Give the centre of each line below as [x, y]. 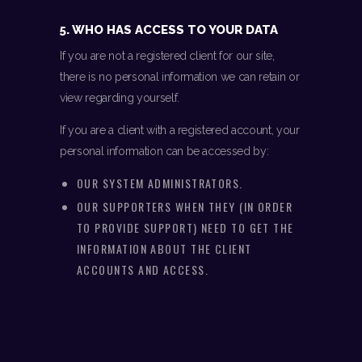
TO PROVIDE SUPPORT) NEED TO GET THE [185, 228]
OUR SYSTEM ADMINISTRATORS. [160, 183]
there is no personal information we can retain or [180, 77]
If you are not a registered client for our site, [167, 56]
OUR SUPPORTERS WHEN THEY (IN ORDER [185, 207]
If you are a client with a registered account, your [180, 130]
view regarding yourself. [120, 98]
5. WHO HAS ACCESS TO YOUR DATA [169, 30]
